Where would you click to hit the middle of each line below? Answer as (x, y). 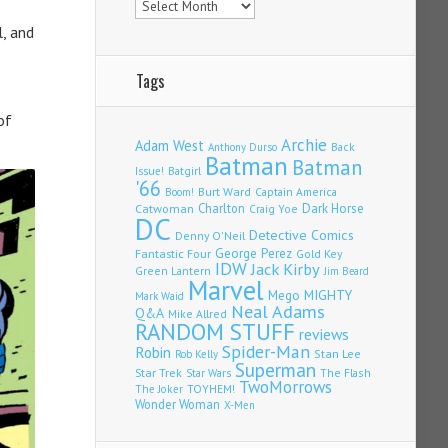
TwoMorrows (285, 387)
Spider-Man (266, 352)
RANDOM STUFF (215, 332)
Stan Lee (337, 354)
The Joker (159, 389)
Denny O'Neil (210, 236)
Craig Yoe (273, 209)
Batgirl (184, 171)
